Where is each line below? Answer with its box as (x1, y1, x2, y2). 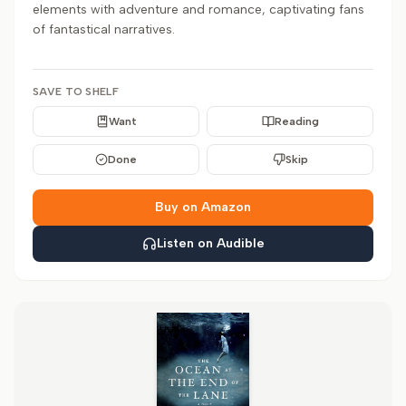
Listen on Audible (156, 236, 265, 251)
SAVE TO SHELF (33, 85, 119, 98)
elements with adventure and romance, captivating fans (33, 2, 364, 17)
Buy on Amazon (155, 199, 251, 215)
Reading (274, 115, 319, 128)
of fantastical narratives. (33, 22, 175, 37)
